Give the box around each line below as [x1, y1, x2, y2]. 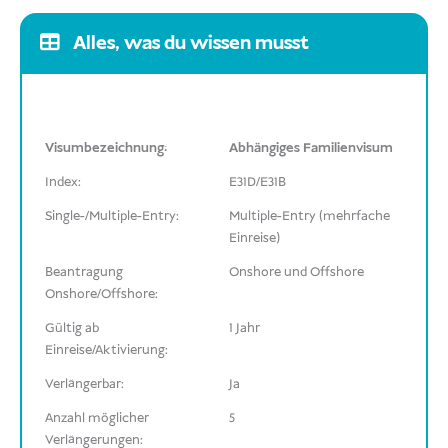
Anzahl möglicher [45, 408, 150, 427]
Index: [45, 172, 82, 191]
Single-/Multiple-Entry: [45, 206, 180, 225]
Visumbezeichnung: [45, 138, 168, 157]
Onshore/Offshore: [45, 284, 159, 303]
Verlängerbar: [45, 374, 125, 393]
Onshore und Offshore [229, 262, 365, 281]
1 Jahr [229, 318, 261, 337]
